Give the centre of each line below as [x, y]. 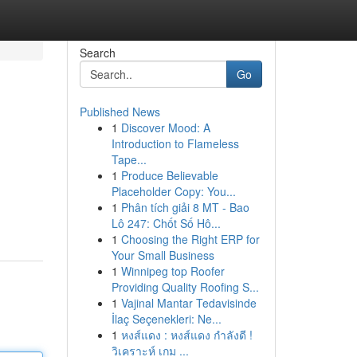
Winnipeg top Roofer [173, 271]
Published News [120, 112]
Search [97, 53]
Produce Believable [169, 175]
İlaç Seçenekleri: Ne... [166, 319]
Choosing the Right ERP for [190, 239]
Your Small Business [163, 255]
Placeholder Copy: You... [173, 191]
